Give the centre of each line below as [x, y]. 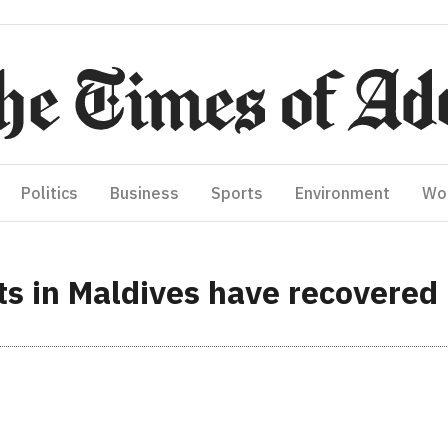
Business [144, 193]
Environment [342, 193]
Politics [49, 193]
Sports [237, 193]
